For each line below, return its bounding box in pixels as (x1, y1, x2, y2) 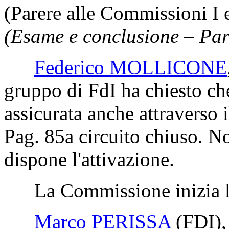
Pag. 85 (4, 125, 65, 147)
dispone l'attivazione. (4, 148, 174, 170)
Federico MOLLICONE (34, 56, 227, 78)
